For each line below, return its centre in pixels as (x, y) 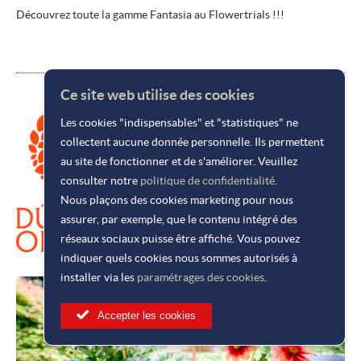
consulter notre (100, 180)
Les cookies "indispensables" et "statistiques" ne (179, 122)
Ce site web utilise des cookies (158, 95)
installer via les (99, 277)
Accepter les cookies (147, 315)
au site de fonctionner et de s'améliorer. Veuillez (179, 161)
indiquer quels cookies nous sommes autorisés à (179, 258)
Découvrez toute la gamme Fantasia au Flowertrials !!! (150, 15)
